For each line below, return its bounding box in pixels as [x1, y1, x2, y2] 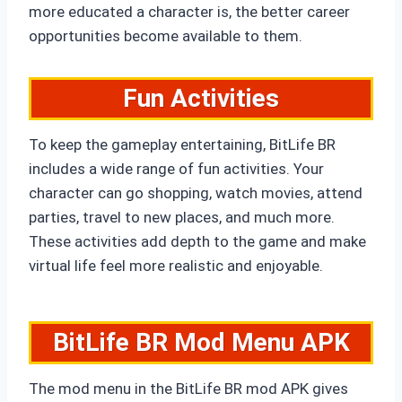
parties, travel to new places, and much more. [29, 208, 335, 227]
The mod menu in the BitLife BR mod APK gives [29, 380, 348, 398]
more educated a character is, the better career [29, 3, 350, 22]
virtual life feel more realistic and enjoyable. [29, 257, 323, 275]
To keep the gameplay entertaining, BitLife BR [29, 135, 336, 154]
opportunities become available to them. [29, 27, 302, 46]
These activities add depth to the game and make [29, 232, 366, 251]
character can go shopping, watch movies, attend [29, 184, 363, 203]
